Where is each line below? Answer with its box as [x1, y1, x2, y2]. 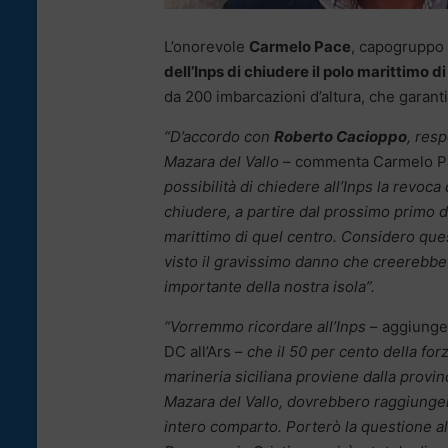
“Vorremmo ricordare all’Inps [164, 316, 370, 336]
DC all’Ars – [164, 341, 247, 361]
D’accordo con [170, 126, 274, 146]
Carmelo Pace [249, 36, 351, 56]
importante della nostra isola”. [164, 276, 375, 296]
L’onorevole [164, 36, 249, 56]
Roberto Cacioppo [274, 126, 407, 146]
